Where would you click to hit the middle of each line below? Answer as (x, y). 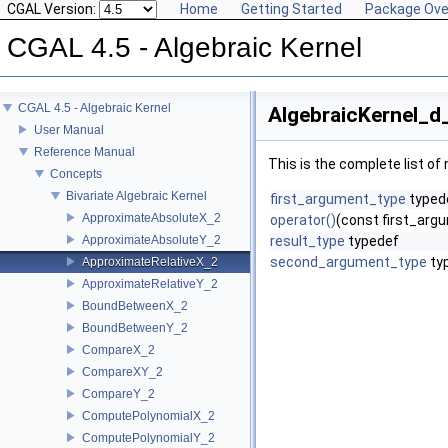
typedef (372, 241)
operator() (303, 220)
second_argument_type (348, 262)
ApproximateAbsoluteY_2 (151, 239)
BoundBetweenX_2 (135, 305)
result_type (307, 241)
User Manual (69, 129)
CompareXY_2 (122, 371)
